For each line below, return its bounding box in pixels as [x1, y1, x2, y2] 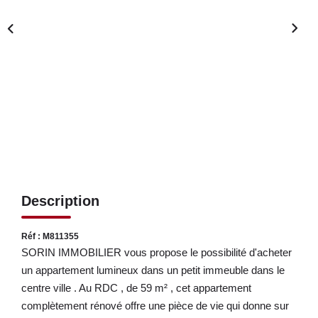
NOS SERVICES [111, 48, 207, 62]
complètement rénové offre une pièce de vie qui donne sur [21, 299, 289, 312]
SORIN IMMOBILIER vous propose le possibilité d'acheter [21, 246, 292, 258]
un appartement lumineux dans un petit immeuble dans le [21, 263, 285, 276]
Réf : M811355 [21, 231, 79, 241]
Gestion [139, 84, 179, 96]
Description [21, 192, 99, 209]
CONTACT [128, 157, 190, 171]
